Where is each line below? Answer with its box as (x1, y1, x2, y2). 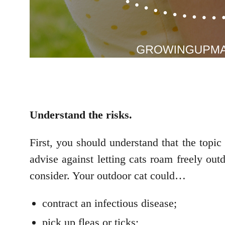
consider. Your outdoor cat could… (30, 169, 186, 182)
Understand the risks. (30, 108, 132, 122)
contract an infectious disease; (42, 197, 177, 210)
